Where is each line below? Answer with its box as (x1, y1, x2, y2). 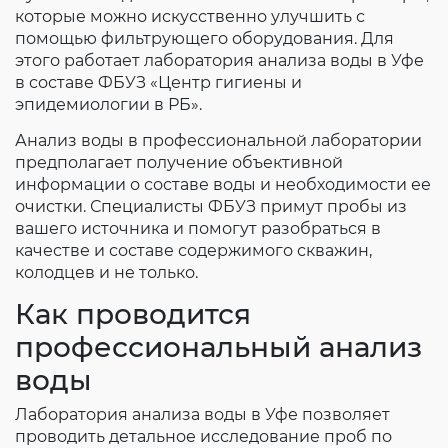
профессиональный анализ (15, 330, 422, 364)
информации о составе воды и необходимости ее (15, 175, 431, 194)
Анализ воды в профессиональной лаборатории (15, 131, 422, 150)
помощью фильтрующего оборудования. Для (15, 29, 394, 48)
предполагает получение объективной (15, 153, 343, 172)
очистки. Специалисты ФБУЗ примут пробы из (15, 197, 407, 216)
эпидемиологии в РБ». (15, 95, 202, 114)
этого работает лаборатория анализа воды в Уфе (15, 51, 424, 70)
